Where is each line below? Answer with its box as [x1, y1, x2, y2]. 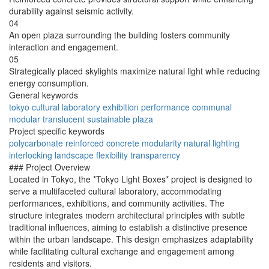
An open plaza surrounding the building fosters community [9, 29, 230, 41]
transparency [130, 149, 180, 162]
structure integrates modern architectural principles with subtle [9, 209, 245, 222]
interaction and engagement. [9, 41, 118, 53]
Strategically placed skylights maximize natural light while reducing [9, 65, 260, 77]
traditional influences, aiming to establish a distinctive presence [9, 221, 247, 234]
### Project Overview [9, 161, 90, 174]
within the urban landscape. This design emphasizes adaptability [9, 233, 253, 246]
